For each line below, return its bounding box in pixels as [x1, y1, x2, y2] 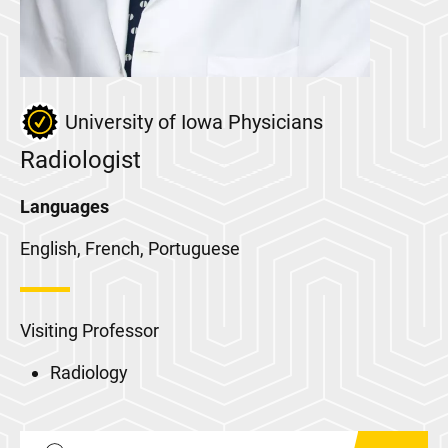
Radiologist [20, 146, 141, 174]
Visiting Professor [20, 320, 159, 341]
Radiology [50, 362, 128, 383]
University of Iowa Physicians [65, 110, 323, 134]
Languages [20, 196, 109, 217]
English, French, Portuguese [20, 238, 240, 259]
